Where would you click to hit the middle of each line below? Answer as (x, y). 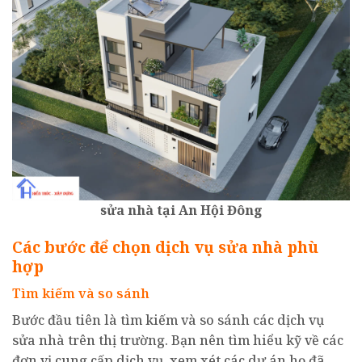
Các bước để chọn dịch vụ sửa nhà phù (165, 246)
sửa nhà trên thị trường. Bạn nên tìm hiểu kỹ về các (178, 341)
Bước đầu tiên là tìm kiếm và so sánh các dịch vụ (168, 320)
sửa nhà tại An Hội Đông (181, 210)
